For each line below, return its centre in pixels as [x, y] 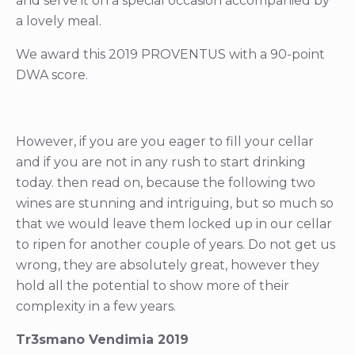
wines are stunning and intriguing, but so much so [175, 204]
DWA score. [52, 75]
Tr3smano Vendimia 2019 [102, 340]
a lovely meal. [59, 21]
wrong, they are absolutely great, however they [168, 265]
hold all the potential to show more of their [153, 286]
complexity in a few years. [97, 307]
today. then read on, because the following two [166, 183]
